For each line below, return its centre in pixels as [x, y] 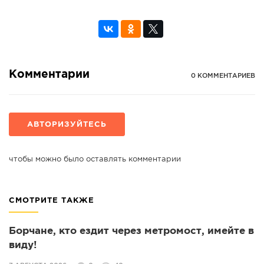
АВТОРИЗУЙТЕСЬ [67, 124]
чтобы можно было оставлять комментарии [95, 159]
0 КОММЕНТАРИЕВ [223, 76]
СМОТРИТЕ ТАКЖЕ [52, 200]
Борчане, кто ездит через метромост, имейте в [131, 231]
